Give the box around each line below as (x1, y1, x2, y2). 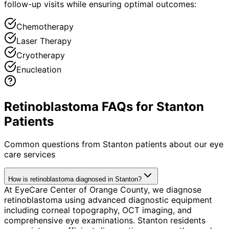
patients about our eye (133, 139, 223, 149)
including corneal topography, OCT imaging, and (4, 204, 192, 215)
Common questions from (4, 139, 103, 149)
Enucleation (16, 64, 61, 75)
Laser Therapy (16, 35, 72, 46)
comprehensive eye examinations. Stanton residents (4, 215, 205, 225)
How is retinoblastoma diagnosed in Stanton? (8, 175, 142, 183)
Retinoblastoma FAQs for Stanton (4, 99, 204, 114)
